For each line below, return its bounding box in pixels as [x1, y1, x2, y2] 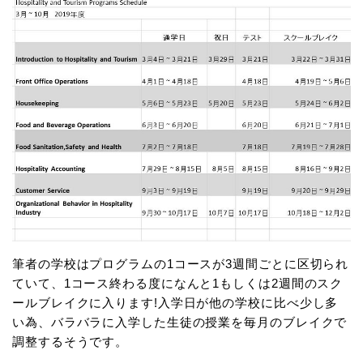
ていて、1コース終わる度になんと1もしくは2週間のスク [12, 276, 344, 291]
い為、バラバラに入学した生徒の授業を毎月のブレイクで [12, 315, 348, 330]
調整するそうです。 [12, 335, 129, 349]
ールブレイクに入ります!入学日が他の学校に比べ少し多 [12, 296, 339, 310]
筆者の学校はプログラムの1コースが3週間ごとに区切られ [12, 257, 349, 271]
